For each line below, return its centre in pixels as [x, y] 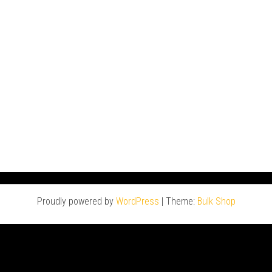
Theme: [181, 201]
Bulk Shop [216, 201]
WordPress [137, 201]
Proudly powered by [76, 201]
